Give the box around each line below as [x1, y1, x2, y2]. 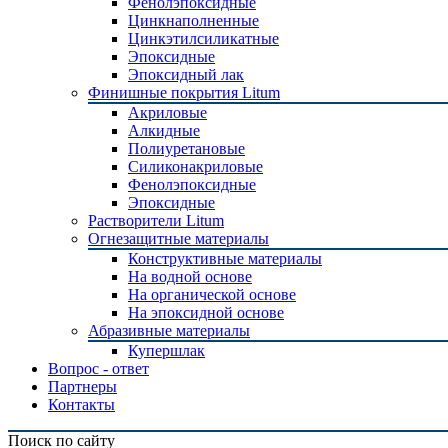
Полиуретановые [128, 140, 245, 157]
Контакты [48, 396, 115, 413]
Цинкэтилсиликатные [128, 30, 279, 47]
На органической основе [128, 286, 296, 303]
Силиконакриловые [128, 158, 263, 175]
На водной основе [128, 268, 252, 285]
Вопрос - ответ [48, 360, 149, 377]
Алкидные [128, 122, 200, 139]
